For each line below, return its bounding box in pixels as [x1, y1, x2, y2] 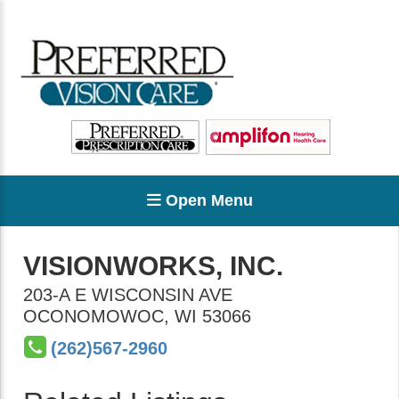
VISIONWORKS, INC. [23, 251, 283, 281]
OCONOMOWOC [23, 306, 164, 326]
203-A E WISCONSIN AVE [23, 285, 232, 305]
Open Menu [160, 191, 253, 209]
